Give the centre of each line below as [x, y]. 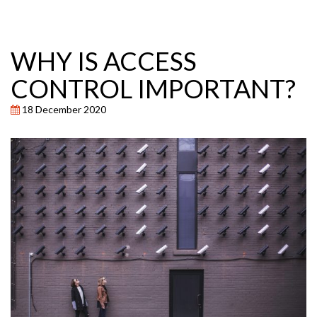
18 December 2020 [63, 109]
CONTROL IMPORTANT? [153, 88]
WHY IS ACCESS [104, 61]
